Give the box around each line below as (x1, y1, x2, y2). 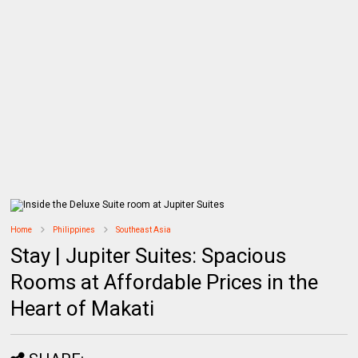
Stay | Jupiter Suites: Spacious (10, 243, 287, 268)
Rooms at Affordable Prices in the (10, 269, 319, 294)
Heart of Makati (10, 296, 155, 320)
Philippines (53, 225, 96, 234)
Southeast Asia (116, 225, 172, 234)
